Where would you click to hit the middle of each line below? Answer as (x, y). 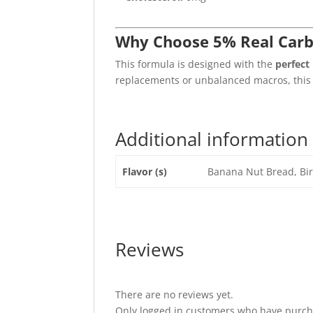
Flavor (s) (144, 172)
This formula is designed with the (196, 64)
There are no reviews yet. (175, 294)
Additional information (212, 139)
